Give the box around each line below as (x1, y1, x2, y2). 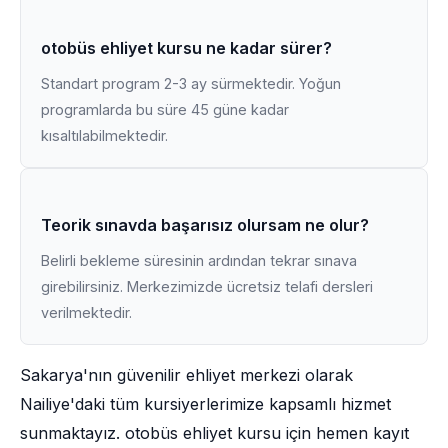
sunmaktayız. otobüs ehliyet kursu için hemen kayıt (20, 423, 409, 443)
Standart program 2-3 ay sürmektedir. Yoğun (41, 75, 341, 92)
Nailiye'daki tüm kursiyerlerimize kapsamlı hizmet (20, 394, 391, 414)
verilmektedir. (41, 304, 132, 321)
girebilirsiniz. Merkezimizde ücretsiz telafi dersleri (41, 278, 373, 295)
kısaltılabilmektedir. (41, 127, 168, 144)
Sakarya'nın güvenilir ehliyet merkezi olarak (20, 365, 353, 385)
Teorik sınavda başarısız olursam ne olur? (41, 215, 369, 235)
